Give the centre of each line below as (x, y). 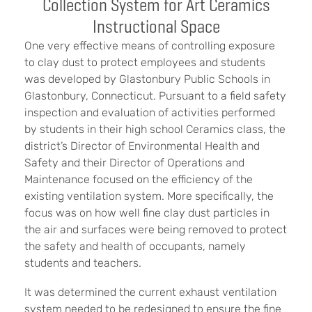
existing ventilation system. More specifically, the (149, 196)
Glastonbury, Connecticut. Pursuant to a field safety (155, 95)
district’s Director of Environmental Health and (142, 146)
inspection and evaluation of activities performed (150, 112)
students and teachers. (83, 263)
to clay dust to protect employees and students (145, 62)
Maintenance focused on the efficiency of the (139, 179)
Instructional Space (156, 26)
